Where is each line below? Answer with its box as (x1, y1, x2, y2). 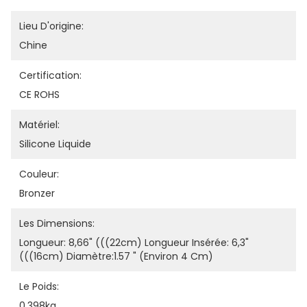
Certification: (19, 69, 82, 82)
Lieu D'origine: (19, 19, 84, 33)
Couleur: (19, 167, 59, 181)
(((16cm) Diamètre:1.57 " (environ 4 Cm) (19, 249, 213, 263)
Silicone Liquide (19, 137, 91, 151)
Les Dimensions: (19, 217, 95, 230)
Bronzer (19, 186, 55, 200)
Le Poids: (19, 280, 59, 293)
